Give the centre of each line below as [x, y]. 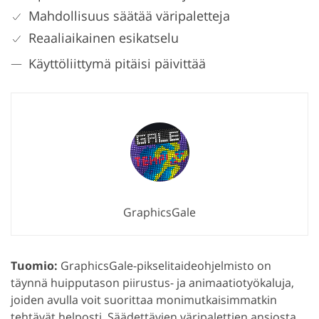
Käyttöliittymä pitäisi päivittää [117, 64]
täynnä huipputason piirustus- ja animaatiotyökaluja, [152, 283]
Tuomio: [34, 266]
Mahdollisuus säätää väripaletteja [129, 16]
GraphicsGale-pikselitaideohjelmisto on [164, 266]
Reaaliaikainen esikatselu [104, 38]
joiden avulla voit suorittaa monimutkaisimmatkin [144, 300]
